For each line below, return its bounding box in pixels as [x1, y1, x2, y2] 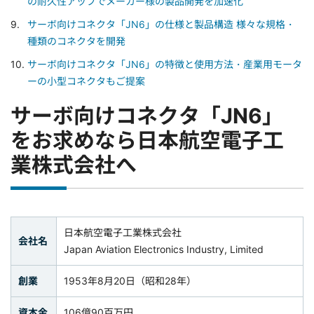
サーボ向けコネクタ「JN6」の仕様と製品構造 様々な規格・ [27, 18, 295, 31]
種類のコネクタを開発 [27, 35, 125, 48]
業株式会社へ [11, 152, 137, 178]
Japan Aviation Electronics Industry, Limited [64, 243, 264, 256]
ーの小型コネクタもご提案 [27, 75, 145, 88]
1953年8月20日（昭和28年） [64, 275, 196, 287]
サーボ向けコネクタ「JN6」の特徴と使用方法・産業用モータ [27, 58, 302, 71]
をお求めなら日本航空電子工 [11, 128, 284, 153]
